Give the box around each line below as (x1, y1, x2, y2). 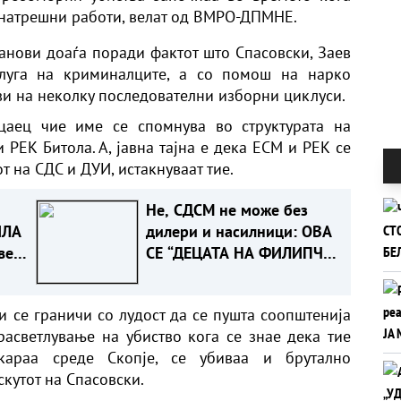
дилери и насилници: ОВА (145, 220, 332, 242)
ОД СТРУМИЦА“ (145, 263, 256, 285)
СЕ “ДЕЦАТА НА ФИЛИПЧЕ (145, 242, 331, 263)
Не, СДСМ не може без (145, 199, 308, 220)
